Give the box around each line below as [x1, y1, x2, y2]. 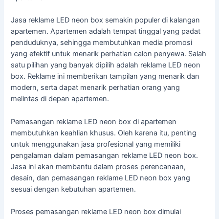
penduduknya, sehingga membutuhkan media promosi [11, 38, 193, 47]
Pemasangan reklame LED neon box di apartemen [11, 117, 177, 126]
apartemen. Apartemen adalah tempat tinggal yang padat [11, 27, 201, 36]
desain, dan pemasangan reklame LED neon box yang [11, 173, 191, 182]
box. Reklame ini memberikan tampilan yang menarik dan [11, 72, 200, 81]
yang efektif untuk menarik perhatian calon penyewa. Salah [11, 49, 207, 59]
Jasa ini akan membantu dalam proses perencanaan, [11, 162, 186, 171]
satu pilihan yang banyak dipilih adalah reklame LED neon [11, 61, 201, 70]
